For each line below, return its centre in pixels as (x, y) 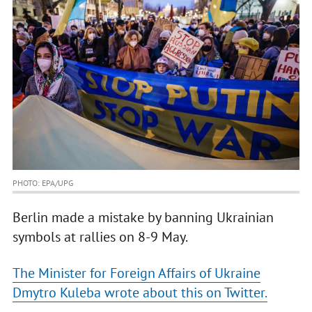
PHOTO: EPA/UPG (42, 183)
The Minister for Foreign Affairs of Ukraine (136, 273)
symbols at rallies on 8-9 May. (101, 237)
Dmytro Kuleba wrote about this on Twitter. (140, 293)
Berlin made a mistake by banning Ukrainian (143, 218)
